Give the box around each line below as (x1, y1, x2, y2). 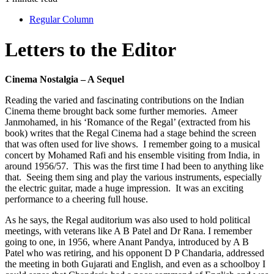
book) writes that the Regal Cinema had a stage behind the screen (5, 127, 256, 138)
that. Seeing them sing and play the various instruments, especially (5, 171, 262, 182)
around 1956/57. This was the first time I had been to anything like (5, 160, 264, 171)
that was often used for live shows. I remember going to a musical (5, 138, 260, 149)
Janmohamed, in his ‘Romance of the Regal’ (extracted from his (5, 116, 250, 127)
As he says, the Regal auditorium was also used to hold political (5, 214, 250, 225)
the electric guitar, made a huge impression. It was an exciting (5, 182, 243, 193)
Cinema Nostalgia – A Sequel (5, 73, 124, 84)
